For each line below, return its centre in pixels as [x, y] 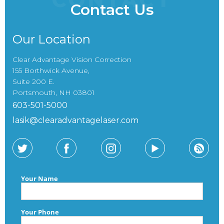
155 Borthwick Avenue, [51, 70]
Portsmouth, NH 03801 [53, 92]
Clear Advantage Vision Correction [72, 59]
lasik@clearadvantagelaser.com [75, 120]
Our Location [51, 39]
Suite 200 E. [33, 81]
